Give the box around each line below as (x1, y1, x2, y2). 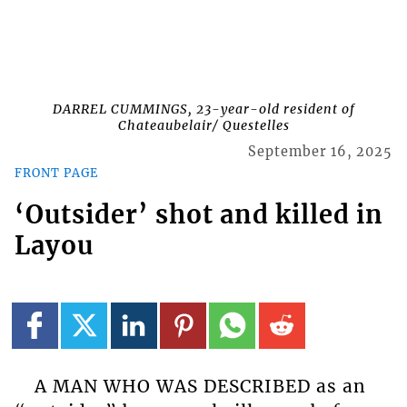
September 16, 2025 (248, 144, 393, 161)
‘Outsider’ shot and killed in (14, 199, 383, 231)
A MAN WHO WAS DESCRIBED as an (34, 374, 366, 397)
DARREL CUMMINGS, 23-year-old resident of (52, 101, 355, 118)
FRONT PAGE (14, 164, 98, 180)
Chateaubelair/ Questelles (117, 117, 290, 134)
